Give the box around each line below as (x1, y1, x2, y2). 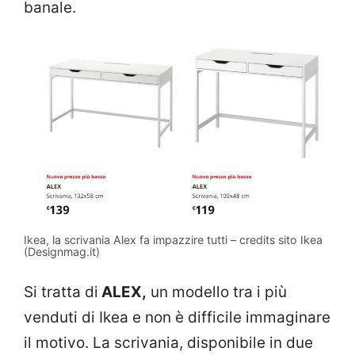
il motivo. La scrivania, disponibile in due (24, 334, 313, 353)
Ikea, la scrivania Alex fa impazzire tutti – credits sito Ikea (24, 232, 323, 246)
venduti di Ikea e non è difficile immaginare (24, 308, 330, 327)
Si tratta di (24, 283, 98, 302)
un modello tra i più (147, 283, 287, 302)
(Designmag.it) (24, 244, 100, 258)
